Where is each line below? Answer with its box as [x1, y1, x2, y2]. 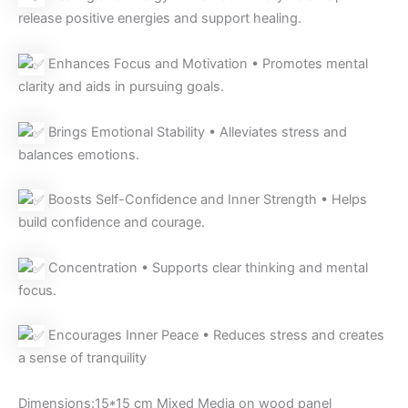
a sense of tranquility [18, 350, 147, 367]
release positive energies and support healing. [18, 10, 301, 27]
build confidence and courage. [18, 214, 205, 231]
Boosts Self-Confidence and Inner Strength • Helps [45, 191, 367, 209]
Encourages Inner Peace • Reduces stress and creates [45, 327, 384, 344]
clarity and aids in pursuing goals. [18, 78, 224, 96]
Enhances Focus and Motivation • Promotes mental [45, 56, 368, 73]
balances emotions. [18, 146, 139, 163]
